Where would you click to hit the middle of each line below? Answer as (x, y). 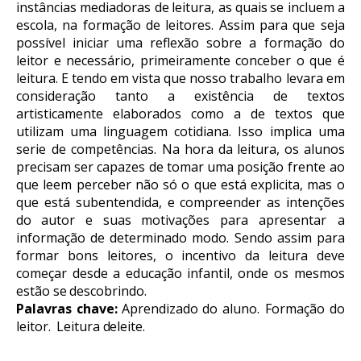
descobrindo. (108, 291)
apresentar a (302, 220)
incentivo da (220, 255)
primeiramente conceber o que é (242, 60)
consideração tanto (83, 96)
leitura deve (306, 255)
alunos (324, 149)
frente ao (316, 167)
